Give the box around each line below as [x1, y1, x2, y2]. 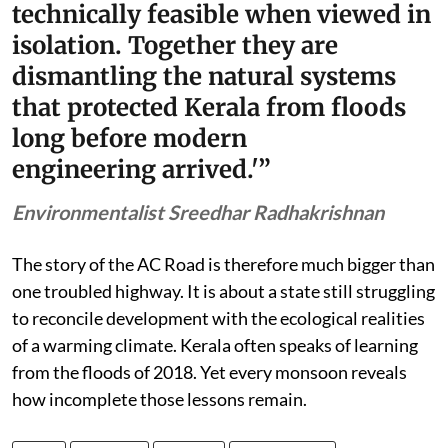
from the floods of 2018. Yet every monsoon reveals [12, 361, 407, 384]
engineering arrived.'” [12, 154, 271, 186]
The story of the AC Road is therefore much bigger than [12, 253, 435, 276]
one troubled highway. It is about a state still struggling [12, 280, 435, 303]
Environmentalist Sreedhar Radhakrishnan [12, 200, 384, 225]
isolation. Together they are [12, 30, 338, 62]
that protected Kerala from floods [12, 92, 406, 124]
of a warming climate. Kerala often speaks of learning [12, 334, 418, 357]
